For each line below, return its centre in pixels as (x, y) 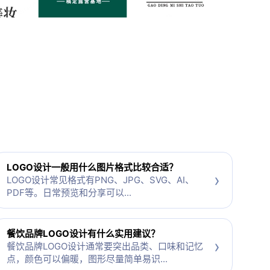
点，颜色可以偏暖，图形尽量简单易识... (87, 259)
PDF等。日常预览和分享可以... (69, 193)
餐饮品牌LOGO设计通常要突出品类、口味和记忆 (105, 246)
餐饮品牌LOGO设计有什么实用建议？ (83, 234)
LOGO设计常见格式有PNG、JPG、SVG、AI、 (100, 180)
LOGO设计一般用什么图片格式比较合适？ (92, 168)
